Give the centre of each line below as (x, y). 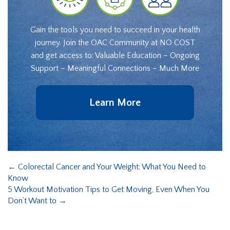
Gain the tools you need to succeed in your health (115, 30)
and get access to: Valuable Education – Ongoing (115, 55)
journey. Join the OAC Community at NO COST (115, 42)
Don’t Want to (33, 200)
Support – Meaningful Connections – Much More (115, 68)
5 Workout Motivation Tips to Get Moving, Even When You (109, 189)
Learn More (115, 102)
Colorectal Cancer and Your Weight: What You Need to (111, 167)
